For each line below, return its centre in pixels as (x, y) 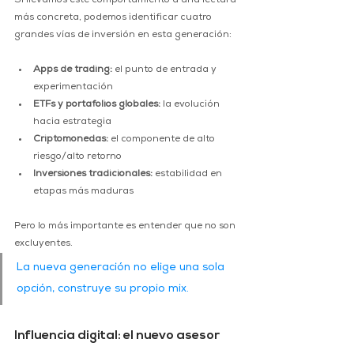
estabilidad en (188, 175)
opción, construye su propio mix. (103, 290)
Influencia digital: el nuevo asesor (118, 336)
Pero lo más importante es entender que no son (126, 227)
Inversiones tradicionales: (93, 175)
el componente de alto (163, 140)
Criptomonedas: (71, 140)
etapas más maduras (83, 192)
